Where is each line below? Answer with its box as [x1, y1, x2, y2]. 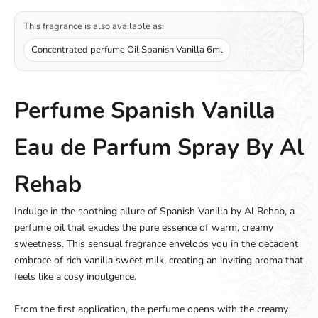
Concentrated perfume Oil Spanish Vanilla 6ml [31, 43, 223, 57]
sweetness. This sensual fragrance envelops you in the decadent [14, 237, 298, 251]
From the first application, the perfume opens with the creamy [14, 302, 288, 317]
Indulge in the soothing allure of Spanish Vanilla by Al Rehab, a [14, 204, 295, 219]
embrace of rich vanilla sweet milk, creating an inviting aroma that [14, 253, 303, 268]
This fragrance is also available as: [23, 20, 164, 33]
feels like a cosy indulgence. [14, 270, 136, 284]
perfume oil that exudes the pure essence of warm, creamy [14, 221, 273, 235]
